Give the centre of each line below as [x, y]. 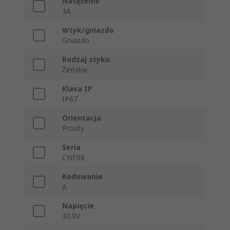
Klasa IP [77, 89]
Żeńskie [75, 70]
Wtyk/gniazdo [88, 30]
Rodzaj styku [86, 60]
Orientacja [82, 118]
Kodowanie [82, 177]
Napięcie [78, 206]
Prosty [73, 128]
